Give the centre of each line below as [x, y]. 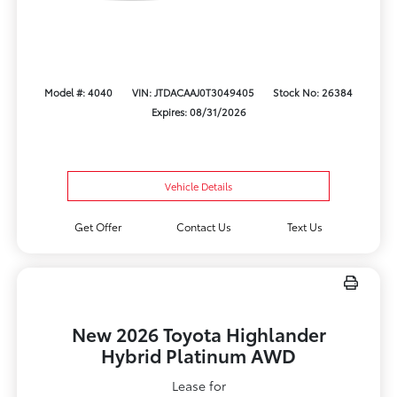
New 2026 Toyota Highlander [198, 334]
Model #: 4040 [79, 92]
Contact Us [204, 227]
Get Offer [97, 227]
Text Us [305, 227]
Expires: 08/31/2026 [198, 111]
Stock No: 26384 [312, 92]
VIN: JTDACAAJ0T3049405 [193, 92]
